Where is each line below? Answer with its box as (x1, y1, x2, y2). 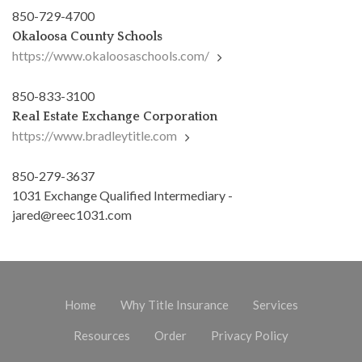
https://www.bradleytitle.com (12, 127, 177, 143)
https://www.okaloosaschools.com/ (12, 47, 209, 63)
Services (252, 297, 298, 312)
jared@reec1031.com (12, 206, 132, 222)
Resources (74, 327, 130, 343)
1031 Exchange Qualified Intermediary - (12, 187, 233, 203)
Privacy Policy (211, 327, 288, 343)
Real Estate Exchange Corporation (12, 108, 217, 124)
